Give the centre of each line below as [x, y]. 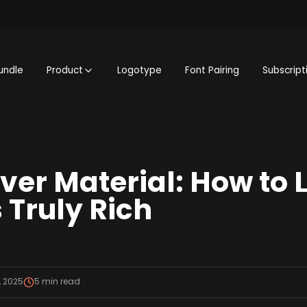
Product [65, 71]
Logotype [140, 71]
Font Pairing [212, 71]
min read [60, 282]
